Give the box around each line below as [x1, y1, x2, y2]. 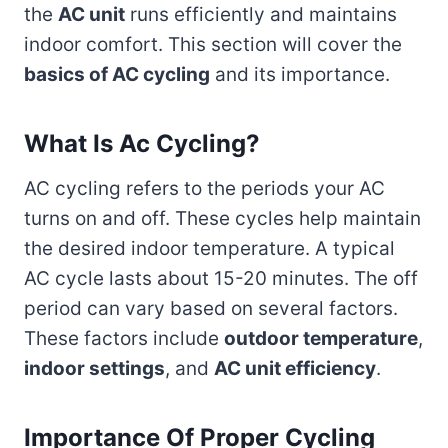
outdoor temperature [224, 326, 418, 350]
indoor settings [24, 356, 165, 380]
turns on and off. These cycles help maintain [24, 206, 421, 230]
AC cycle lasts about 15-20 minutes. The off [24, 266, 418, 290]
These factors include [24, 326, 224, 350]
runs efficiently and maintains [125, 2, 397, 26]
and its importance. [210, 62, 390, 86]
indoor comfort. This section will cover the [24, 32, 402, 56]
